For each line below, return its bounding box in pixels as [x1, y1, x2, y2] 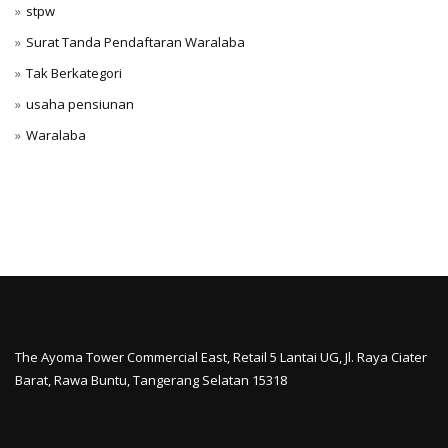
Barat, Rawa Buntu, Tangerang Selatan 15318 [15, 371, 287, 390]
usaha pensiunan [26, 95, 134, 113]
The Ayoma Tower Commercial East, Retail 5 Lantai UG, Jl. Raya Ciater [15, 348, 427, 367]
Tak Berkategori [26, 64, 122, 82]
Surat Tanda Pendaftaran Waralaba [26, 33, 245, 51]
